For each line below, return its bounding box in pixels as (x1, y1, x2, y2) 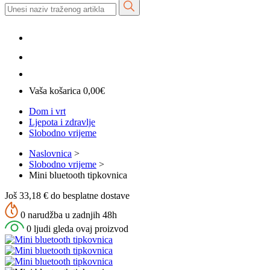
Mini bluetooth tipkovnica (29, 169, 127, 180)
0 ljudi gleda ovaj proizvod (24, 223, 128, 234)
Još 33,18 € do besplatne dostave (5, 190, 130, 201)
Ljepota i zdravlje (29, 116, 95, 127)
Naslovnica (29, 148, 72, 159)
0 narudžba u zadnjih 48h (18, 209, 117, 220)
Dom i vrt (29, 105, 66, 116)
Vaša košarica (29, 85, 81, 96)
